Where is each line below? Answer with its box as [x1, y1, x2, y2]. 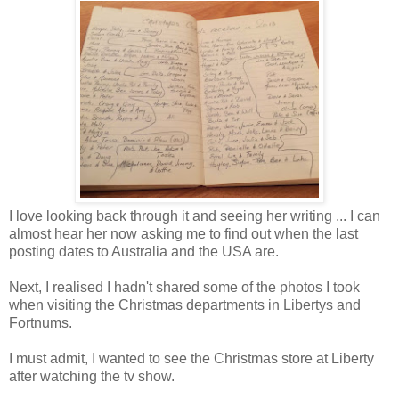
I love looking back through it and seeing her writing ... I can [9, 208, 380, 224]
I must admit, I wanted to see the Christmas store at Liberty [9, 351, 374, 367]
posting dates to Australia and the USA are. [9, 244, 279, 260]
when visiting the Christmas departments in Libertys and [9, 297, 361, 313]
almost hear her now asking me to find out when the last [9, 226, 358, 242]
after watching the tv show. [9, 369, 175, 385]
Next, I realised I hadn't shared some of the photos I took [9, 280, 360, 296]
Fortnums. [9, 315, 72, 331]
